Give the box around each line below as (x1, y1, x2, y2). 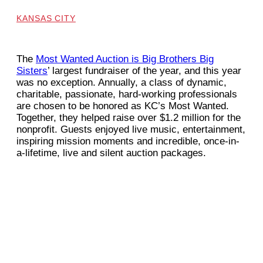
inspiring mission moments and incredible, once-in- (16, 136, 240, 147)
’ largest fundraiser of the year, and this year (48, 65, 241, 77)
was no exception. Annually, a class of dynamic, (16, 77, 227, 89)
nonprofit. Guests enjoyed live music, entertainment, (16, 124, 245, 136)
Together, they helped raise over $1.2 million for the (16, 112, 241, 124)
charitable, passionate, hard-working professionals (16, 89, 237, 100)
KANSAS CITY (16, 14, 76, 23)
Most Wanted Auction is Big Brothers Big (36, 53, 214, 65)
